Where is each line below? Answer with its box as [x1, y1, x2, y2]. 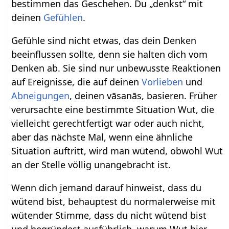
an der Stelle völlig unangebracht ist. [11, 158, 171, 171]
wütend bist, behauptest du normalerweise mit [11, 195, 216, 208]
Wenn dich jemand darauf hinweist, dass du [11, 181, 202, 194]
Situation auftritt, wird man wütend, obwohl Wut [11, 145, 223, 157]
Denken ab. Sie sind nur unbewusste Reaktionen [11, 62, 221, 75]
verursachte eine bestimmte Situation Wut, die [11, 103, 215, 116]
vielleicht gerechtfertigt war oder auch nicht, [11, 117, 205, 130]
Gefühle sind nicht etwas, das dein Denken [11, 34, 197, 47]
